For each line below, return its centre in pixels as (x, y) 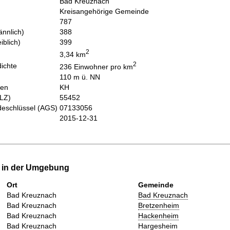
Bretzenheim (159, 206)
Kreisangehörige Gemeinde (104, 11)
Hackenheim (158, 216)
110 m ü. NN (80, 77)
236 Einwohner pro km (96, 66)
